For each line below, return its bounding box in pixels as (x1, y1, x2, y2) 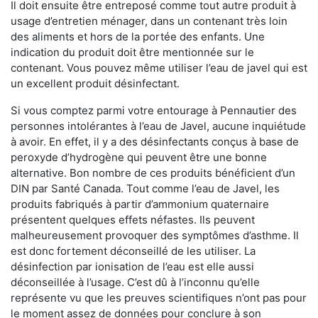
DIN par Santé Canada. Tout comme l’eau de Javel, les (11, 181, 280, 195)
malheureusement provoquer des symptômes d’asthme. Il (11, 228, 299, 242)
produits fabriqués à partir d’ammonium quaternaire (11, 197, 269, 211)
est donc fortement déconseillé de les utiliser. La (11, 243, 256, 258)
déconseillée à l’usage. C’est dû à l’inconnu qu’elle (11, 275, 260, 289)
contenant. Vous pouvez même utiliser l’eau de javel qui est (11, 60, 307, 75)
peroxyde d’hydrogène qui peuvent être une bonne (11, 150, 267, 164)
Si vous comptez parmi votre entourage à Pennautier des (11, 103, 297, 117)
